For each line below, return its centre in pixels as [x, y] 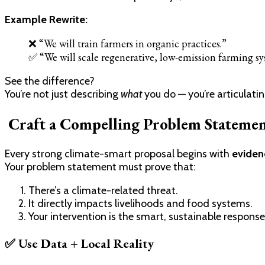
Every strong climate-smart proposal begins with [118, 154]
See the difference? [50, 81]
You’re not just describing [63, 94]
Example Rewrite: [46, 19]
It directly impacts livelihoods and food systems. [140, 204]
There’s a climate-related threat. [103, 191]
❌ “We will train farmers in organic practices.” [127, 43]
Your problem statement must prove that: [100, 167]
